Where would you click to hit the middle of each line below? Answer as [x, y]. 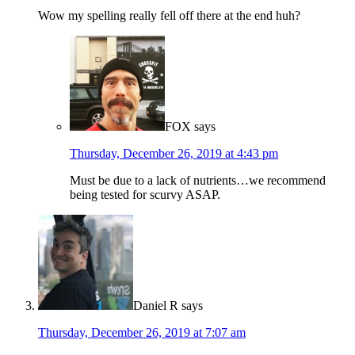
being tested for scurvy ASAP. [145, 195]
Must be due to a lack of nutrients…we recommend [198, 181]
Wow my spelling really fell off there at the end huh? [169, 16]
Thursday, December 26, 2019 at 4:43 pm [174, 154]
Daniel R [156, 306]
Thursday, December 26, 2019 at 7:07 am [142, 333]
